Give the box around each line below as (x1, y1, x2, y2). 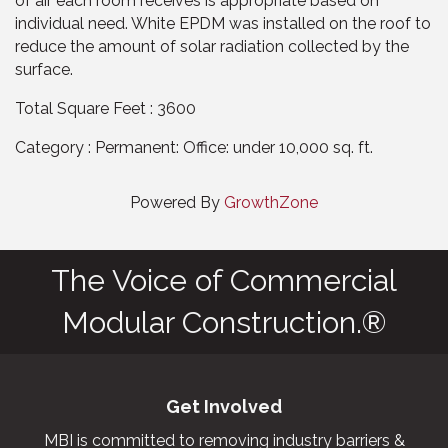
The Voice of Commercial (51, 262, 397, 298)
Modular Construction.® (62, 304, 386, 340)
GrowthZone (224, 192, 318, 212)
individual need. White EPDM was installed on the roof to (15, 13, 431, 33)
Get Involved (166, 395, 282, 417)
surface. (15, 59, 73, 79)
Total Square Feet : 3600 (15, 98, 196, 118)
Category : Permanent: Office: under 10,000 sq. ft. (15, 137, 373, 157)
